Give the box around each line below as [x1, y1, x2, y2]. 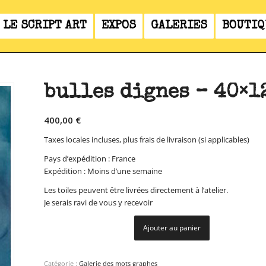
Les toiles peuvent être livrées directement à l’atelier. [43, 185, 228, 196]
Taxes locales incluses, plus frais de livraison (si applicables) [43, 134, 249, 145]
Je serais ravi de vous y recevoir [43, 197, 153, 208]
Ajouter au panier [143, 223, 201, 233]
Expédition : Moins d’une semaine [43, 166, 162, 177]
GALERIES [150, 20, 207, 32]
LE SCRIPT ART [2, 20, 87, 32]
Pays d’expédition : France [43, 153, 135, 164]
